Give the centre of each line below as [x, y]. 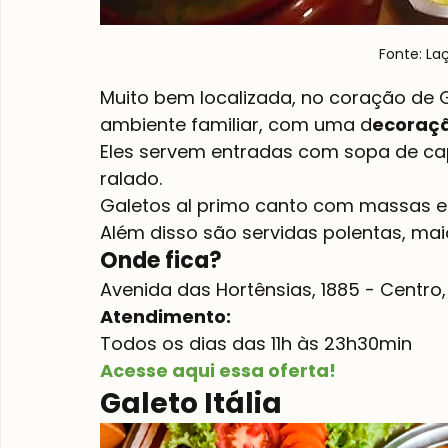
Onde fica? [161, 260]
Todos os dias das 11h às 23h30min [256, 343]
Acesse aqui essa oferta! [218, 370]
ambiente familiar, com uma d [236, 124]
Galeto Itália [194, 403]
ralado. [131, 178]
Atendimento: [167, 316]
